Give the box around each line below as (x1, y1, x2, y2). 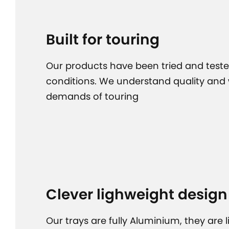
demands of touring (46, 90, 139, 103)
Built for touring (46, 30, 159, 50)
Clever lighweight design (46, 185, 227, 204)
